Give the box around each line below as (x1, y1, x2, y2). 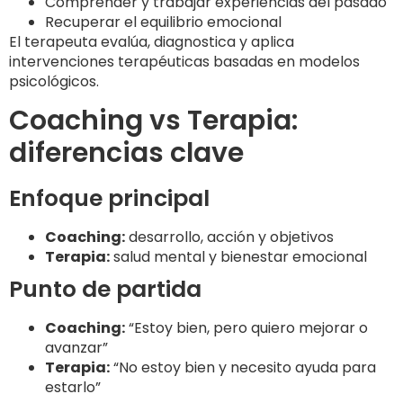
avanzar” (45, 337, 108, 359)
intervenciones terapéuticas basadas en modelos (9, 50, 360, 72)
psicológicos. (9, 70, 99, 92)
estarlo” (45, 377, 101, 399)
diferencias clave (9, 134, 244, 173)
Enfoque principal (9, 183, 210, 215)
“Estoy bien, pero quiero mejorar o (125, 318, 368, 339)
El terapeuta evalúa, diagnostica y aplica (9, 31, 294, 52)
